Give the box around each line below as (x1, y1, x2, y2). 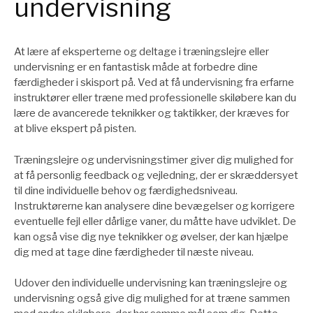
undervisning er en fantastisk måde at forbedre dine (14, 61, 258, 74)
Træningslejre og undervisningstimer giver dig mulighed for (14, 153, 293, 166)
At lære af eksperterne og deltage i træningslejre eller (14, 45, 269, 59)
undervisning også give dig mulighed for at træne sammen (14, 292, 290, 305)
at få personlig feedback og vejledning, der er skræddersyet (14, 168, 298, 182)
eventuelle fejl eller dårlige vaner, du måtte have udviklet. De (14, 214, 296, 228)
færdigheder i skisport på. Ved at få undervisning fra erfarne (14, 76, 294, 89)
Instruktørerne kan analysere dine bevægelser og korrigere (14, 199, 295, 212)
